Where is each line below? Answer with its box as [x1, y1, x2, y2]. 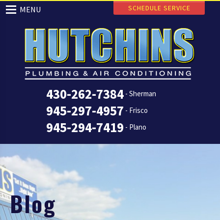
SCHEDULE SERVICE [128, 3, 191, 12]
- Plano [125, 122, 146, 132]
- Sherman [125, 89, 156, 98]
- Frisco [125, 106, 148, 115]
